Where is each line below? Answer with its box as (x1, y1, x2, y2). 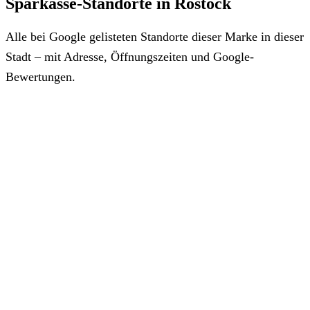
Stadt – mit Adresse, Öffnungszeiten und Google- (6, 49, 254, 64)
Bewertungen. (6, 69, 75, 84)
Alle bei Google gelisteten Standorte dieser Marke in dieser (6, 29, 304, 44)
